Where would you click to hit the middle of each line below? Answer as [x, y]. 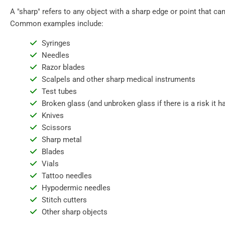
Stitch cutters [64, 200]
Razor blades [63, 67]
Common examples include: [57, 24]
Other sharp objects [74, 212]
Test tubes [59, 91]
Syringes [56, 43]
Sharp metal [62, 140]
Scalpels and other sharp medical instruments [118, 79]
